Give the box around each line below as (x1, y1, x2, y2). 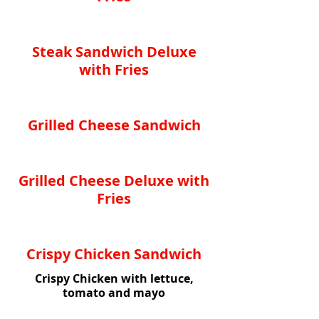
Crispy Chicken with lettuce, (34, 271, 194, 286)
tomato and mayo (63, 285, 165, 300)
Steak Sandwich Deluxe (31, 42, 197, 61)
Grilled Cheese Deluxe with (19, 171, 209, 190)
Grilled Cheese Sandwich (27, 115, 201, 135)
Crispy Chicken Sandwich (26, 244, 202, 263)
